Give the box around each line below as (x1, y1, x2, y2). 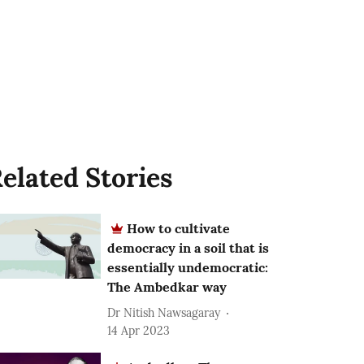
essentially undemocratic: (107, 259, 269, 275)
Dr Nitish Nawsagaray (107, 305, 221, 320)
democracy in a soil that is (107, 240, 270, 256)
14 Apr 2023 (107, 323, 171, 338)
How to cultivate (127, 220, 231, 236)
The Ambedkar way (107, 279, 227, 295)
